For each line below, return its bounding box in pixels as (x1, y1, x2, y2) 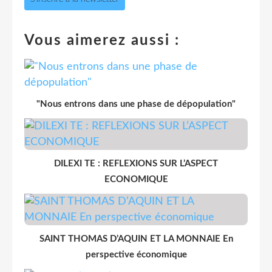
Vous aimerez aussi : (24, 33, 180, 48)
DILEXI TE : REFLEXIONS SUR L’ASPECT (54, 158, 218, 168)
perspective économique (85, 250, 187, 259)
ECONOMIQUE (104, 174, 168, 184)
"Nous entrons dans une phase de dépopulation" (36, 99, 236, 109)
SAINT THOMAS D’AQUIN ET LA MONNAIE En (39, 234, 233, 243)
